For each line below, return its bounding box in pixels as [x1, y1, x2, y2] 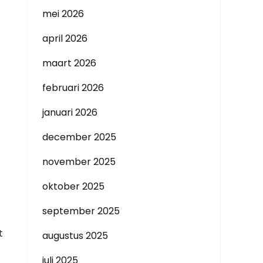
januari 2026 [42, 106, 97, 119]
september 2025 [42, 204, 120, 218]
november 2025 [42, 155, 116, 168]
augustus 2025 [42, 229, 108, 242]
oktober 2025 [42, 180, 104, 193]
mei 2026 [42, 7, 84, 21]
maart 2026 [42, 56, 96, 70]
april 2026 [42, 32, 87, 45]
